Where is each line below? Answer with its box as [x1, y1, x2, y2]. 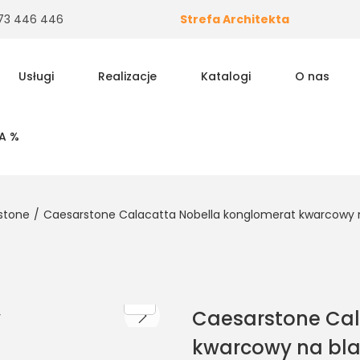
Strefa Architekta [179, 11, 289, 27]
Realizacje [97, 68, 157, 84]
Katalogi [200, 68, 251, 84]
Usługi [18, 68, 54, 84]
